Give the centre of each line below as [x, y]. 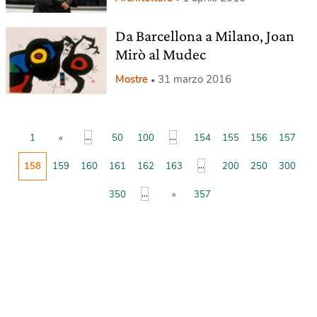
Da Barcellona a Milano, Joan [204, 36]
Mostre [131, 80]
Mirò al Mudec [160, 54]
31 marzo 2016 [194, 80]
